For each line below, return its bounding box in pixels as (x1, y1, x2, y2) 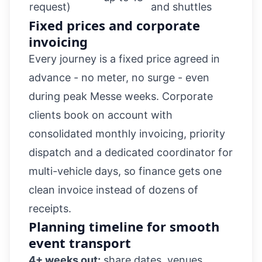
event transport (29, 234, 131, 251)
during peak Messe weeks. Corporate (29, 90, 213, 102)
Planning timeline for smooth (29, 218, 219, 235)
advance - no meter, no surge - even (29, 71, 209, 84)
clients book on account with (29, 109, 173, 121)
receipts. (29, 202, 71, 215)
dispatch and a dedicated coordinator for (29, 146, 233, 158)
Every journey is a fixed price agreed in (29, 53, 220, 65)
